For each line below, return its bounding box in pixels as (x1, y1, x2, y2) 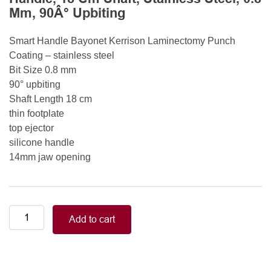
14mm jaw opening (9, 152, 91, 163)
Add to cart (69, 214, 116, 225)
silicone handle (9, 137, 74, 148)
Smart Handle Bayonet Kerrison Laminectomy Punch (9, 36, 235, 47)
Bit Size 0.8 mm (9, 65, 76, 76)
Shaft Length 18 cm (9, 94, 92, 105)
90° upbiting (9, 79, 60, 90)
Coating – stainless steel (9, 50, 114, 61)
